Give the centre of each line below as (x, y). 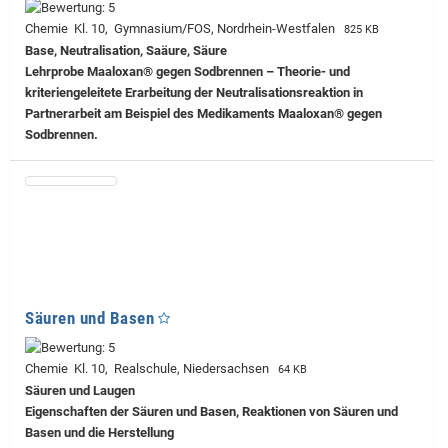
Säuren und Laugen (80, 391)
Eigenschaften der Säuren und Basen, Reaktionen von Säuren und (211, 412)
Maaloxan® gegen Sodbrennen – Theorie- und (217, 72)
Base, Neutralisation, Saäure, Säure (126, 51)
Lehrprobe (54, 72)
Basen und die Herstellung (99, 433)
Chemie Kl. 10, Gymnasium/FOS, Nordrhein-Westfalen (183, 29)
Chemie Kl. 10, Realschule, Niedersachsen (150, 369)
